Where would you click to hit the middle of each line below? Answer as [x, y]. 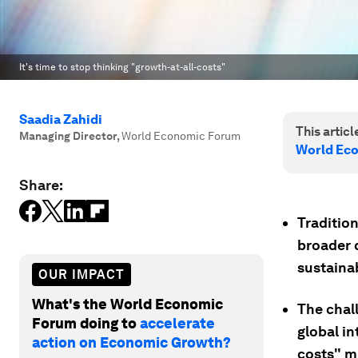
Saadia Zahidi [61, 119]
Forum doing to [86, 323]
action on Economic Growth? [131, 342]
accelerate [177, 323]
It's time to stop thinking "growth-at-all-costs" [122, 67]
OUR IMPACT [82, 274]
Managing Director [68, 136]
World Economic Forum [181, 136]
